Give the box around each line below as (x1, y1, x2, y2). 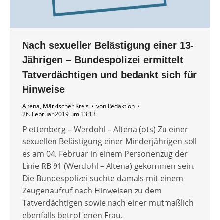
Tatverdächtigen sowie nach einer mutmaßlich (22, 197, 193, 209)
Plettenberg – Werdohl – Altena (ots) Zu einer (22, 124, 188, 135)
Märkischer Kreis (43, 102, 89, 110)
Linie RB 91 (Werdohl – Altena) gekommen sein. (22, 161, 195, 172)
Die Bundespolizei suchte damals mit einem (22, 173, 183, 184)
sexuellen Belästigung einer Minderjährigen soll (22, 136, 197, 147)
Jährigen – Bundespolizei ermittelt (22, 55, 183, 66)
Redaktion (108, 102, 135, 110)
